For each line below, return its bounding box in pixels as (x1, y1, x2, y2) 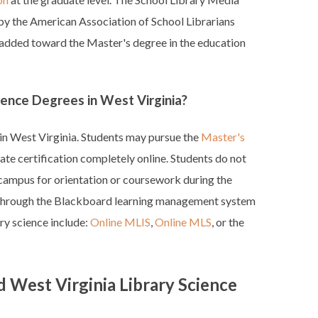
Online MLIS (90, 214, 150, 229)
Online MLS (155, 214, 212, 229)
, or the (212, 214, 244, 229)
